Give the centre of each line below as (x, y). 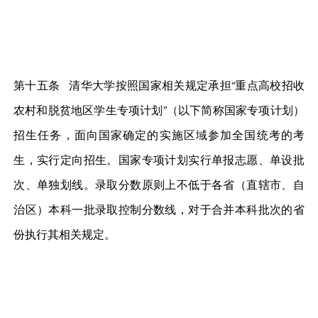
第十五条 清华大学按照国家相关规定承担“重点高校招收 (159, 84)
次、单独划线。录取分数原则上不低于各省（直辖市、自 (159, 184)
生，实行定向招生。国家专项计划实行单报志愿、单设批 (159, 159)
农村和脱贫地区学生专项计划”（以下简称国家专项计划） (159, 109)
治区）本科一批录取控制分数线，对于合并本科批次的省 (159, 209)
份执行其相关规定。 (65, 234)
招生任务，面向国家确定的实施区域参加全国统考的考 (159, 134)
